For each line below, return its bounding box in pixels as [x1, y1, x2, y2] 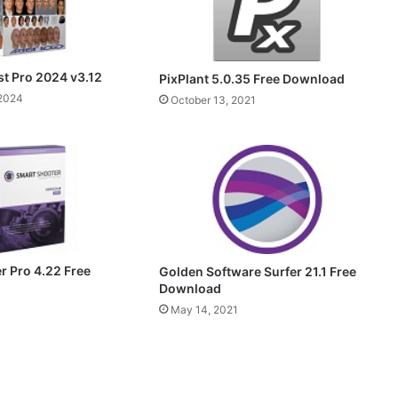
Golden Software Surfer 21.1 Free [158, 263, 356, 279]
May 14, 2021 [170, 302, 238, 316]
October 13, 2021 [170, 92, 256, 107]
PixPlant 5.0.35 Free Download [158, 70, 345, 86]
